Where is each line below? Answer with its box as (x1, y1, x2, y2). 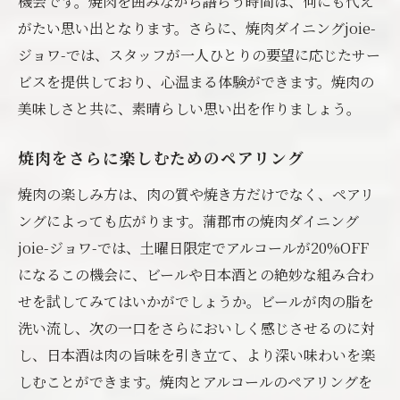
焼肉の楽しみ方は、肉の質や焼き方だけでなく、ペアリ (18, 184, 374, 204)
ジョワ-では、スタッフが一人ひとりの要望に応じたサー (18, 45, 380, 65)
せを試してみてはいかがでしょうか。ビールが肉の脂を (18, 291, 374, 312)
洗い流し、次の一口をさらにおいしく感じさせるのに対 (18, 318, 375, 338)
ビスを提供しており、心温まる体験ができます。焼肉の (18, 71, 374, 92)
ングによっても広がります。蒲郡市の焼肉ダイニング (18, 211, 359, 231)
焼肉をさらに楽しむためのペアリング (18, 151, 304, 170)
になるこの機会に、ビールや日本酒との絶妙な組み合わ (18, 264, 374, 285)
